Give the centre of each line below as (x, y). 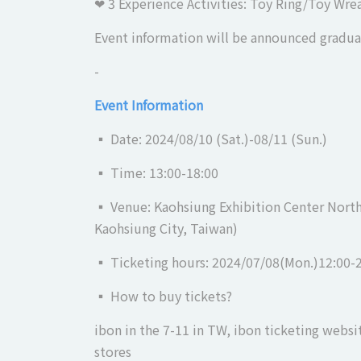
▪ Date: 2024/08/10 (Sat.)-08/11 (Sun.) (211, 138)
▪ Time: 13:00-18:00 (156, 172)
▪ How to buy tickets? (163, 295)
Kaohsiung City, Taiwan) (166, 228)
